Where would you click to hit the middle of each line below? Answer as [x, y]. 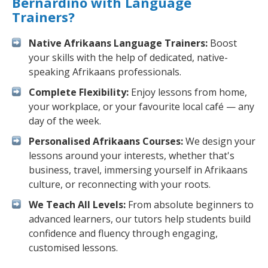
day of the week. [65, 121]
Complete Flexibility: [79, 92]
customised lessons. [73, 248]
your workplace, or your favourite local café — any [141, 106]
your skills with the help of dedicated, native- [128, 57]
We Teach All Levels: [77, 205]
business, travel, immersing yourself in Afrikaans [138, 170]
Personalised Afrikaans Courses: [106, 141]
